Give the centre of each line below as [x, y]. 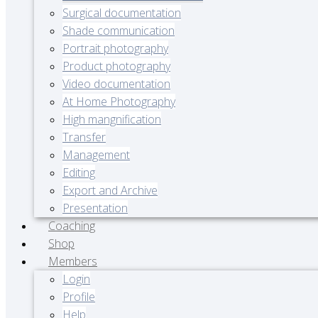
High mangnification [112, 119]
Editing [79, 172]
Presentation [95, 208]
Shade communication [119, 31]
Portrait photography [115, 48]
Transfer [84, 137]
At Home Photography [119, 102]
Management [96, 155]
